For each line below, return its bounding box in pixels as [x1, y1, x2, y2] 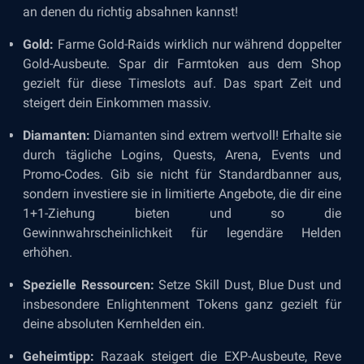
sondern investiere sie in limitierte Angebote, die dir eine [23, 186, 341, 201]
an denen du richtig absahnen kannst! [23, 4, 238, 19]
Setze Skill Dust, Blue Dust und [154, 277, 342, 292]
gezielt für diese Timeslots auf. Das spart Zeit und [23, 76, 341, 91]
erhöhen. [23, 245, 72, 260]
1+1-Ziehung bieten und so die [23, 206, 341, 221]
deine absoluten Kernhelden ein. [23, 316, 205, 331]
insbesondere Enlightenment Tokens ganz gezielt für [23, 297, 341, 312]
